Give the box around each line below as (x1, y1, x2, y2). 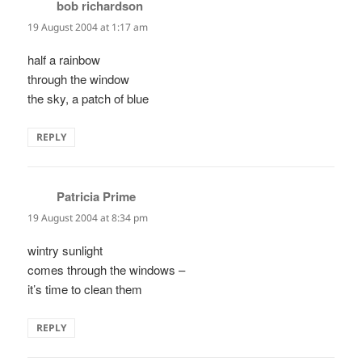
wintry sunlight (27, 241, 103, 259)
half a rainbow (27, 50, 101, 68)
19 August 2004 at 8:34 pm (27, 210, 149, 225)
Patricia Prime (57, 187, 137, 205)
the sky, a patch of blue (27, 89, 149, 107)
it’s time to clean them (27, 280, 143, 297)
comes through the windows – (27, 260, 186, 278)
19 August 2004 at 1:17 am (27, 19, 149, 34)
